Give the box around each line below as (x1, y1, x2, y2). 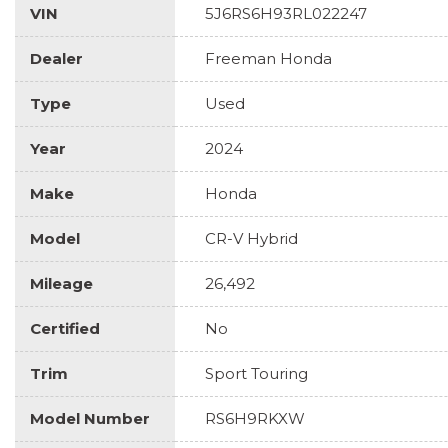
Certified (30, 318, 100, 338)
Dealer (30, 48, 83, 68)
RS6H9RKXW (205, 408, 305, 428)
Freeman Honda (205, 48, 332, 68)
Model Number (30, 408, 150, 428)
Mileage (30, 273, 93, 293)
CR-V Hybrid (205, 228, 298, 248)
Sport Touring (205, 363, 308, 383)
